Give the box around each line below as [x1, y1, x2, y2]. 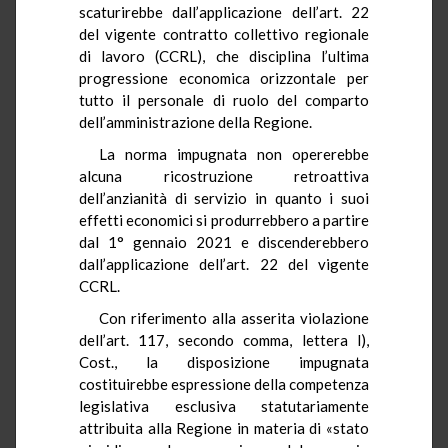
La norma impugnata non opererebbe [99, 144, 369, 163]
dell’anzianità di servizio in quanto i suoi [79, 188, 369, 207]
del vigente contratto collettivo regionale [79, 24, 369, 43]
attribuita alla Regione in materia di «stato [79, 418, 369, 437]
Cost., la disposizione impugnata [79, 352, 369, 371]
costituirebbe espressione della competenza [79, 374, 369, 393]
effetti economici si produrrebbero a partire [79, 210, 369, 229]
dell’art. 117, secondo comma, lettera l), [79, 330, 369, 349]
